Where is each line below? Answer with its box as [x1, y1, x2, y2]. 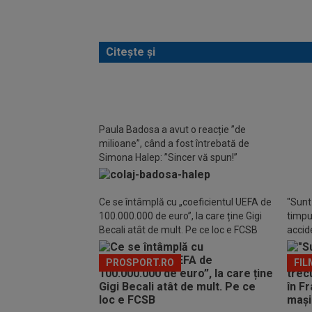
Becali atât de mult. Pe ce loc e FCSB [99, 224, 258, 235]
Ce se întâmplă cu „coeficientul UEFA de [99, 196, 272, 208]
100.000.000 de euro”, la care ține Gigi [99, 210, 262, 221]
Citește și [106, 45, 155, 58]
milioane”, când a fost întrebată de [99, 138, 249, 149]
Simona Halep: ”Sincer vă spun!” [99, 152, 237, 163]
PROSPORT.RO [106, 257, 174, 268]
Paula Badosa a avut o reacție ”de [99, 124, 246, 135]
